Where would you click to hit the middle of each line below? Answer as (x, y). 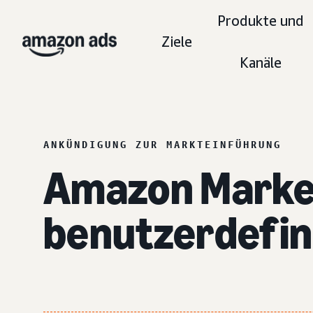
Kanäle (261, 63)
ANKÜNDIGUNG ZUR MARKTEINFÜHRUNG (162, 144)
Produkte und (261, 21)
